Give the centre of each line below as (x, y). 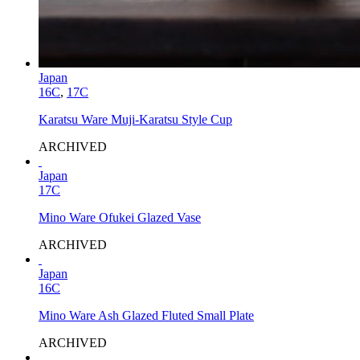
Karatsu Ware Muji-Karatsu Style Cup (135, 119)
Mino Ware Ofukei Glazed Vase (120, 217)
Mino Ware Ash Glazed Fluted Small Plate (146, 315)
